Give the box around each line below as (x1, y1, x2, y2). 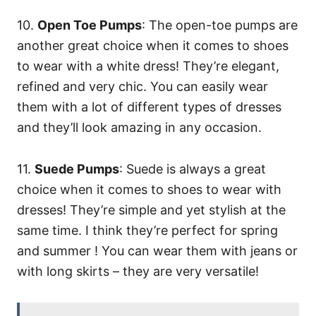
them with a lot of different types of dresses (17, 99, 281, 115)
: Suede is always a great (119, 162, 266, 177)
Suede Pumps (35, 162, 119, 177)
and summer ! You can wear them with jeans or (17, 243, 298, 259)
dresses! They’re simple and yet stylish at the (17, 202, 286, 218)
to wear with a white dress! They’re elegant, (17, 59, 279, 74)
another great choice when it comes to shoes (17, 38, 288, 54)
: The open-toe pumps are (142, 18, 298, 33)
